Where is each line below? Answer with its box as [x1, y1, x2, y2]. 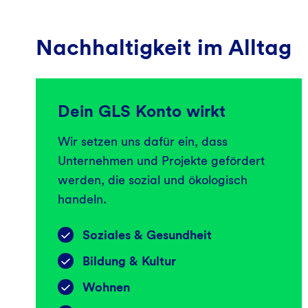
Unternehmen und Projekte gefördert [58, 153, 265, 168]
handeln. [58, 191, 107, 206]
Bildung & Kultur [82, 253, 176, 268]
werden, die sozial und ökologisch [58, 172, 247, 187]
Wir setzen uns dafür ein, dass [58, 133, 228, 148]
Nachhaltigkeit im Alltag [36, 33, 291, 60]
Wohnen [82, 279, 130, 294]
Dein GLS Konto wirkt [58, 100, 225, 121]
